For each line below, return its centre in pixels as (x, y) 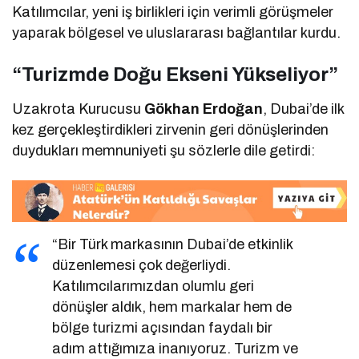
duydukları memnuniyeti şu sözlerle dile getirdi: (164, 150)
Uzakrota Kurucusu (79, 109)
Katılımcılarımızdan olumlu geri (153, 286)
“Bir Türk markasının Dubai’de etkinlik (173, 244)
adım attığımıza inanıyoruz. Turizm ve (175, 348)
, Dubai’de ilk (304, 109)
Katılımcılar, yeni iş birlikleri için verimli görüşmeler (173, 12)
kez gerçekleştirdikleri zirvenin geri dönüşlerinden (171, 129)
